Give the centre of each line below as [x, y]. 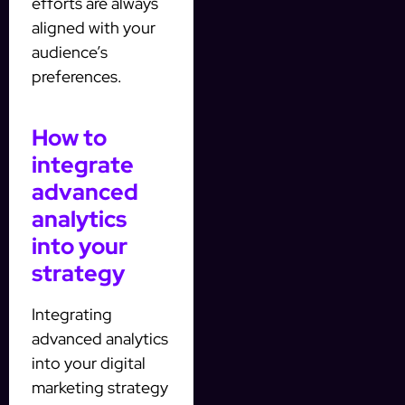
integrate [83, 165]
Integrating [72, 314]
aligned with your [94, 27]
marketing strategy [100, 387]
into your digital [89, 363]
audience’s [70, 52]
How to [69, 137]
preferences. [77, 76]
